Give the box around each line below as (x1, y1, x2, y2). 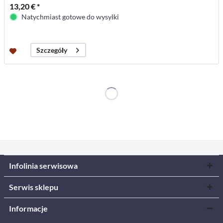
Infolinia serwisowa (9, 160, 78, 170)
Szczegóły (36, 46, 68, 55)
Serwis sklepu (9, 182, 58, 192)
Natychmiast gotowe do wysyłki (21, 12, 119, 21)
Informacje (9, 203, 48, 213)
